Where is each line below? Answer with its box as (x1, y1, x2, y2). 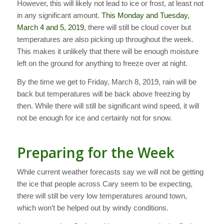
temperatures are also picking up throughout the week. (16, 34, 193, 43)
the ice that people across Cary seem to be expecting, (16, 179, 192, 188)
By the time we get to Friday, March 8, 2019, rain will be (16, 77, 196, 86)
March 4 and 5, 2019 (16, 22, 84, 31)
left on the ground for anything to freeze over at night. (16, 58, 187, 67)
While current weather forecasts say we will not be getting (16, 167, 203, 176)
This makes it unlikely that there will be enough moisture (16, 46, 198, 55)
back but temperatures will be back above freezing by (16, 89, 190, 98)
